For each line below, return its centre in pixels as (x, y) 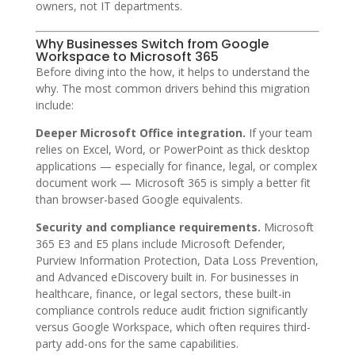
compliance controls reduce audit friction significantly (171, 310)
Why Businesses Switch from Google (152, 44)
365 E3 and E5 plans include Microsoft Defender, (160, 243)
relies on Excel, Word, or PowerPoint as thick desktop (172, 149)
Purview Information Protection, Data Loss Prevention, (177, 260)
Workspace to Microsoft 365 (127, 56)
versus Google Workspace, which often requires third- (173, 326)
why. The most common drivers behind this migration (172, 88)
